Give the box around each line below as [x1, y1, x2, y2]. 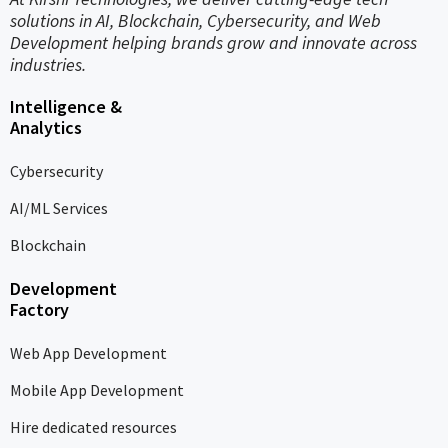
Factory [10, 298, 69, 322]
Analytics [10, 116, 82, 140]
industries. [10, 53, 86, 77]
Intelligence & [10, 95, 122, 119]
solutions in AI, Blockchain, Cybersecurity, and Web [10, 9, 381, 33]
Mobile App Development [10, 380, 184, 401]
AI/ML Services [10, 198, 108, 219]
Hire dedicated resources [10, 417, 177, 438]
